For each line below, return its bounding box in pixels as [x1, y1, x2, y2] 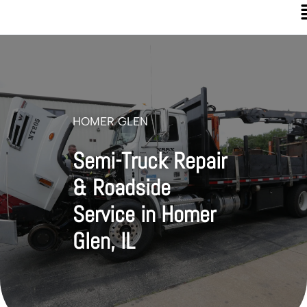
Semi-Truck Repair [73, 146, 228, 175]
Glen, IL [73, 226, 136, 256]
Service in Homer [73, 199, 217, 229]
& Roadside [73, 173, 171, 202]
